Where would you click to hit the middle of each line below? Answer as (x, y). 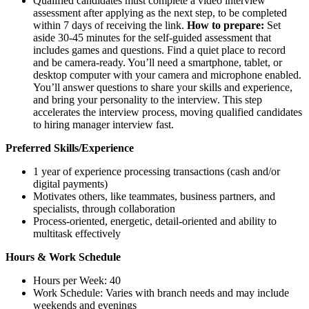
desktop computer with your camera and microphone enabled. (167, 75)
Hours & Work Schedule (63, 257)
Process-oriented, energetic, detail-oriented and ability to (155, 221)
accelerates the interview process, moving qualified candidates (168, 112)
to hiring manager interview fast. (103, 124)
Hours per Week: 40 (77, 280)
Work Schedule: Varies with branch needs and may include (161, 293)
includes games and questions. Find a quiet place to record (159, 50)
